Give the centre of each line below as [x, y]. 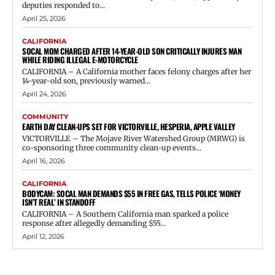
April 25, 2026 [44, 18]
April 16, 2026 [44, 161]
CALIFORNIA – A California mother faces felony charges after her [137, 71]
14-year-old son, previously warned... [86, 80]
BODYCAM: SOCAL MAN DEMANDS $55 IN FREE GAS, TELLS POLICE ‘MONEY [131, 193]
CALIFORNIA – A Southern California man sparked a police [125, 214]
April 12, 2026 [43, 236]
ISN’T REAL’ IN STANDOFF [59, 202]
